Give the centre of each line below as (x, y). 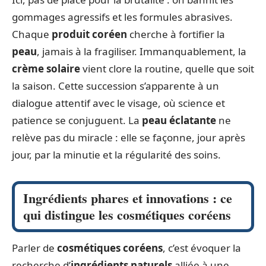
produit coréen (89, 34)
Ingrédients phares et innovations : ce (128, 198)
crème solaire (46, 68)
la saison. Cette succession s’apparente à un (115, 85)
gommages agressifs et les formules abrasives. (122, 17)
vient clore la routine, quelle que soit (167, 68)
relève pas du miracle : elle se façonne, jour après (129, 137)
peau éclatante (179, 120)
